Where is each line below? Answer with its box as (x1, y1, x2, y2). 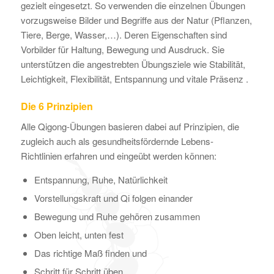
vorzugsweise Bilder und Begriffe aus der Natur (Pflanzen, (20, 13, 252, 26)
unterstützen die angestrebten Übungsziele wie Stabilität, (20, 57, 245, 70)
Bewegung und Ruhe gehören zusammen (34, 210, 200, 223)
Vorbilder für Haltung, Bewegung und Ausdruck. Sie (20, 42, 224, 56)
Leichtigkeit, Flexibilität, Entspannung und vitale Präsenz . (20, 72, 248, 85)
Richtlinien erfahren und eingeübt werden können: (20, 149, 217, 162)
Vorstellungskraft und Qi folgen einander (34, 191, 193, 205)
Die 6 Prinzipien (20, 98, 93, 113)
